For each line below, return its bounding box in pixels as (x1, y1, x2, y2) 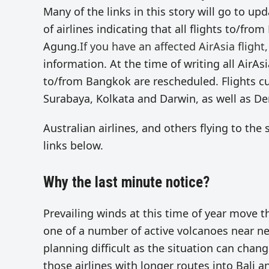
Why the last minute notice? (43, 174, 210, 192)
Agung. (43, 39, 80, 54)
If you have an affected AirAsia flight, (80, 39, 268, 54)
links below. (43, 138, 103, 153)
